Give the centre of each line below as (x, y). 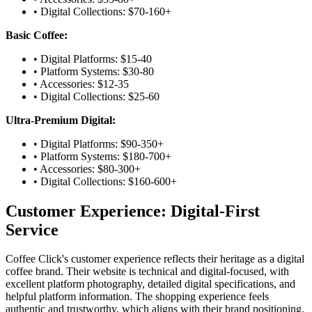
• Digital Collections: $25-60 (96, 96)
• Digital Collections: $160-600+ (105, 181)
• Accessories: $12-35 (81, 84)
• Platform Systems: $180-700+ (102, 156)
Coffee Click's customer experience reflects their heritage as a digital (155, 259)
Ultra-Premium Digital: (61, 120)
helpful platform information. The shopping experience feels (137, 297)
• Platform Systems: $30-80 (94, 71)
